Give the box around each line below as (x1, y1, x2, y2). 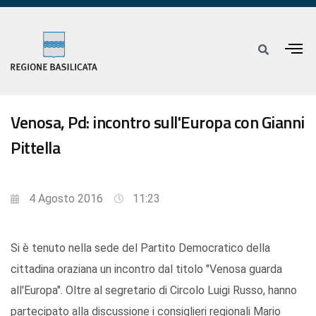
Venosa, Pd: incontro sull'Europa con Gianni (11, 109, 305, 135)
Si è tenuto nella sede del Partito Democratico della (11, 241, 270, 255)
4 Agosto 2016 (29, 192, 103, 206)
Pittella (11, 135, 60, 161)
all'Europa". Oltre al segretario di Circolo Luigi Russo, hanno (11, 284, 297, 298)
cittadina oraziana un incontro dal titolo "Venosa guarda (11, 262, 282, 276)
